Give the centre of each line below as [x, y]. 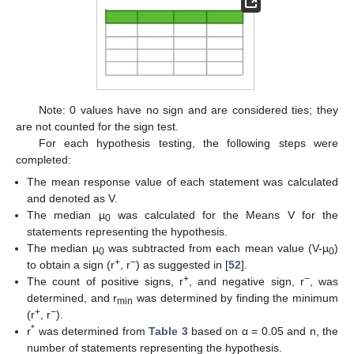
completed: [43, 159]
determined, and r [72, 298]
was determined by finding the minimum [236, 298]
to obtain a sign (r [71, 264]
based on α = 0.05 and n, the [263, 331]
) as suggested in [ [183, 264]
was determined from [92, 331]
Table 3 [168, 331]
